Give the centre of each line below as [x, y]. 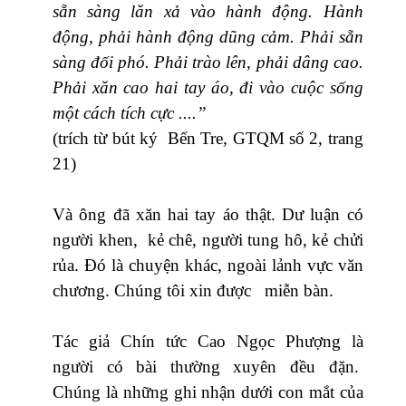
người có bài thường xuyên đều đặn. [208, 366]
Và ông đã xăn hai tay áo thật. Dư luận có [208, 214]
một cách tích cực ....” [130, 112]
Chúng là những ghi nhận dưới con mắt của [208, 391]
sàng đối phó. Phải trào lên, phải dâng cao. [208, 62]
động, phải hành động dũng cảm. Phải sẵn [208, 36]
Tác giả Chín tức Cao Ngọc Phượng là [208, 341]
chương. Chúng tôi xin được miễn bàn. [193, 290]
